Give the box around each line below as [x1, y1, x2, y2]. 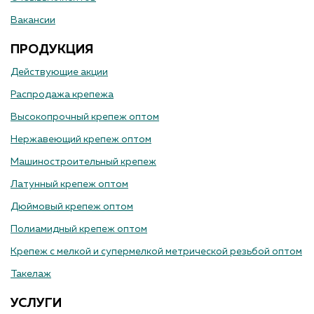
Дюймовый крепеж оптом [11, 202, 133, 212]
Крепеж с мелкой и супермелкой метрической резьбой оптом [11, 247, 302, 257]
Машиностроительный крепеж [11, 157, 156, 168]
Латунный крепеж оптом [11, 179, 128, 190]
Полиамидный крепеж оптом [11, 224, 147, 235]
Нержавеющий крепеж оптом [11, 135, 151, 145]
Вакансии [11, 15, 55, 26]
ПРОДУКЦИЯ [11, 43, 93, 57]
